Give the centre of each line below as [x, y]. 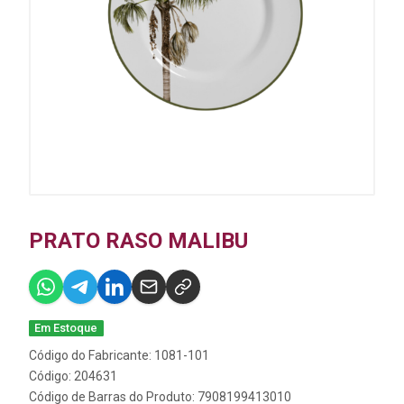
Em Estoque [66, 328]
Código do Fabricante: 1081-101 [119, 355]
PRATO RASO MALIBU [138, 241]
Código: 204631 [73, 376]
